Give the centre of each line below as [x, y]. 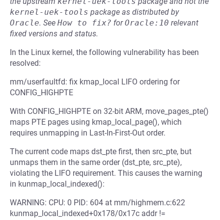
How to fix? [84, 23]
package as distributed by [134, 12]
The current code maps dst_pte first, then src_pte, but [101, 151]
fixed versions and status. [54, 34]
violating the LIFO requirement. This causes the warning [106, 173]
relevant [184, 23]
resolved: [25, 63]
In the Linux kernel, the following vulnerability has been [104, 52]
